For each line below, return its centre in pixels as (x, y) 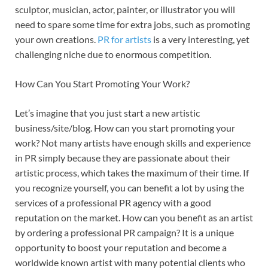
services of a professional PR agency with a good (113, 202)
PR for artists (124, 39)
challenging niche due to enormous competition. (114, 54)
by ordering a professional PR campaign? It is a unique (124, 232)
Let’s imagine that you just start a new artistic (107, 112)
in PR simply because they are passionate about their (123, 157)
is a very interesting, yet (200, 39)
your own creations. (56, 39)
